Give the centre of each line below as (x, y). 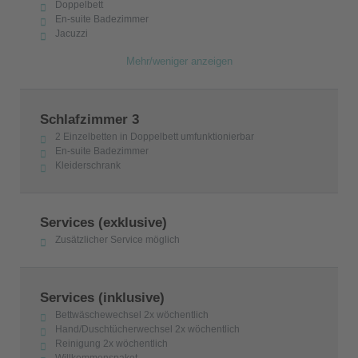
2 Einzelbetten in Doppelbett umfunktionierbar (155, 136)
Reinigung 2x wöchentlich (112, 343)
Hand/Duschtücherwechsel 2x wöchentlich (148, 329)
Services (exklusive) (103, 223)
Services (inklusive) (102, 297)
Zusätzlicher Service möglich (118, 240)
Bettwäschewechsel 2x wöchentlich (132, 314)
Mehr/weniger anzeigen (179, 62)
